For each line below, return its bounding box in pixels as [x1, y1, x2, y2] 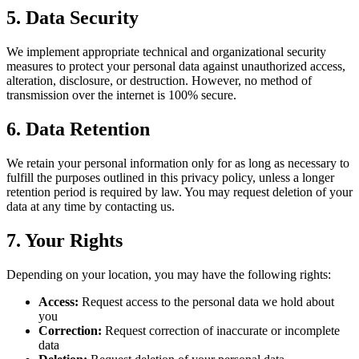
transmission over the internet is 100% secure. [6, 87, 236, 102]
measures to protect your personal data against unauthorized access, [6, 58, 345, 73]
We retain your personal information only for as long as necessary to [6, 155, 349, 170]
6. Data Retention [6, 118, 150, 139]
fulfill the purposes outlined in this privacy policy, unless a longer [6, 170, 334, 184]
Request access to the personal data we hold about [79, 294, 334, 309]
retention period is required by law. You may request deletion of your [6, 184, 353, 199]
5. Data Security [6, 7, 139, 29]
